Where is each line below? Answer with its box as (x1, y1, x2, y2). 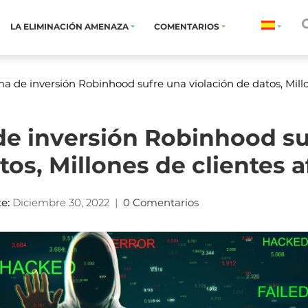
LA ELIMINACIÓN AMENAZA (10, 21, 131, 32)
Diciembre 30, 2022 (12, 196, 109, 209)
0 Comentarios (123, 196, 201, 209)
